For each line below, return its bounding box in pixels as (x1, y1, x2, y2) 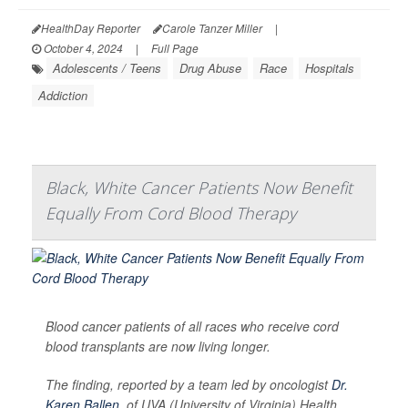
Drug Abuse (179, 59, 241, 77)
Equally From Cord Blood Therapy (46, 202, 296, 225)
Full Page (151, 40, 199, 56)
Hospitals (305, 59, 354, 77)
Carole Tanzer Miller (162, 20, 262, 36)
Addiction (38, 87, 87, 105)
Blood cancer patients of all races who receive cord (46, 317, 339, 336)
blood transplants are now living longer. (46, 337, 270, 356)
